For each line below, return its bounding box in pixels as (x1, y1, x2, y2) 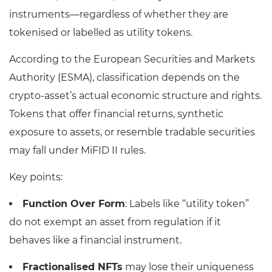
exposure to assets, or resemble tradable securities (9, 126, 255, 138)
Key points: (9, 171, 63, 183)
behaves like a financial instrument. (9, 234, 182, 246)
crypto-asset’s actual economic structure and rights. (9, 90, 262, 102)
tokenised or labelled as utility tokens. (9, 27, 192, 39)
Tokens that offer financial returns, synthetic (9, 108, 223, 120)
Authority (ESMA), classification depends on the (9, 72, 240, 84)
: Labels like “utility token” (125, 198, 249, 210)
